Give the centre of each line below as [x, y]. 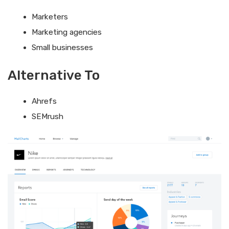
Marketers [50, 17]
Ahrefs [44, 101]
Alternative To [54, 75]
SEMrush [47, 116]
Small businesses [62, 48]
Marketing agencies [66, 32]
